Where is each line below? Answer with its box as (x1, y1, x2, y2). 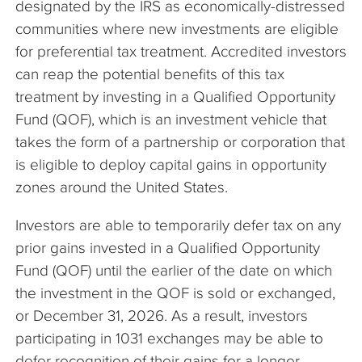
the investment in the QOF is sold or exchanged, (15, 284, 335, 301)
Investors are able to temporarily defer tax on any (15, 216, 341, 234)
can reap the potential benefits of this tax (15, 65, 284, 82)
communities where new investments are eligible (15, 19, 339, 37)
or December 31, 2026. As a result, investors (15, 306, 308, 324)
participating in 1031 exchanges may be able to (15, 329, 323, 347)
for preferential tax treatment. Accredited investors (15, 42, 347, 60)
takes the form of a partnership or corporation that (15, 133, 345, 150)
